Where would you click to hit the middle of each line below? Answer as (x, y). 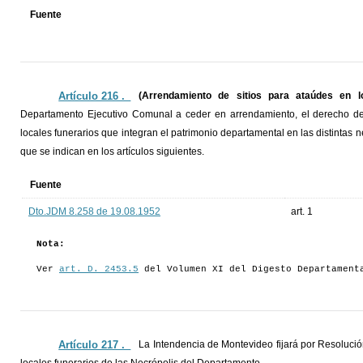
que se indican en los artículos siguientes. (112, 152)
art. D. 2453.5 (99, 269)
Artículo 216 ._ (95, 96)
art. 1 (302, 212)
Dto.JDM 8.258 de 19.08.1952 (94, 212)
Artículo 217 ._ (95, 345)
